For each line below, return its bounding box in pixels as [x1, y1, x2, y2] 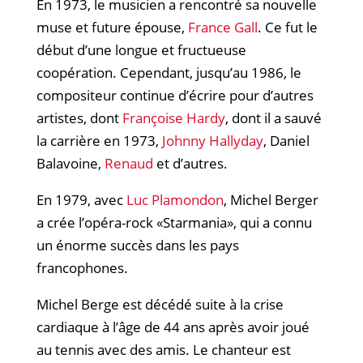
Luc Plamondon [126, 190, 224, 209]
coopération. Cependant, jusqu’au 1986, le [36, 62, 301, 82]
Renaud [104, 153, 156, 173]
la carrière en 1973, [36, 130, 162, 150]
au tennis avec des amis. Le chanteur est [36, 340, 291, 359]
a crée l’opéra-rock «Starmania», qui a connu [36, 212, 312, 232]
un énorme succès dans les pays [36, 235, 239, 254]
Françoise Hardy [122, 108, 225, 127]
